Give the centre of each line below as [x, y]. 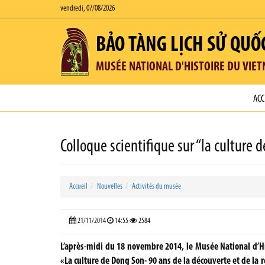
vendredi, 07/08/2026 [88, 9]
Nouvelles [110, 187]
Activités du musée [156, 187]
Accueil [78, 187]
